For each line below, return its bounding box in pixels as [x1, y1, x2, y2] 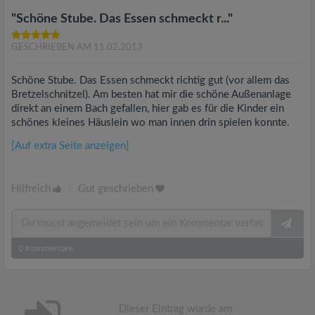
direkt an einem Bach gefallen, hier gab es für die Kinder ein [11, 103, 284, 114]
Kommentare [23, 244, 73, 252]
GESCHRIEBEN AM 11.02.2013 [11, 43, 143, 52]
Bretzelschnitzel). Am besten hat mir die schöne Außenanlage [11, 89, 291, 100]
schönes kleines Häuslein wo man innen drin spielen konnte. [11, 117, 290, 128]
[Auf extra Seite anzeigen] [11, 141, 129, 151]
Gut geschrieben [78, 184, 153, 194]
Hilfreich [11, 184, 51, 194]
